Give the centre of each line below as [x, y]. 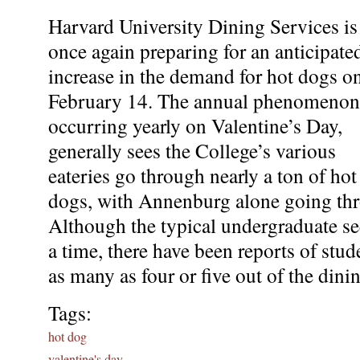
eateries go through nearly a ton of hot [202, 175]
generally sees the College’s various [192, 150]
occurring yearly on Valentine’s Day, [195, 125]
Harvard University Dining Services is [203, 25]
